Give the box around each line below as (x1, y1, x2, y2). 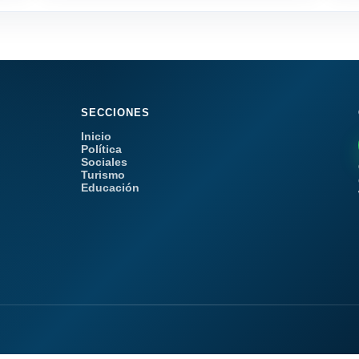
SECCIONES (81, 107, 151, 119)
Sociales (81, 155, 128, 169)
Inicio (81, 130, 112, 143)
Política (81, 143, 123, 156)
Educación (81, 181, 140, 195)
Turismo (81, 168, 126, 182)
